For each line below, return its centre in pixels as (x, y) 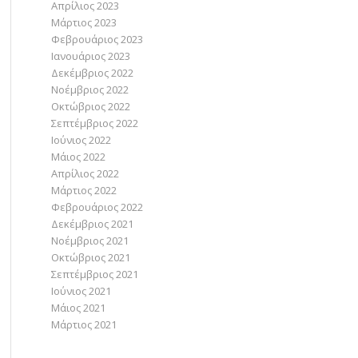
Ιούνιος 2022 (81, 140)
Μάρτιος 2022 (84, 190)
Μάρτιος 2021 (84, 324)
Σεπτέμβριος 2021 (94, 274)
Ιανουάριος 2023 (90, 56)
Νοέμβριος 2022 (89, 89)
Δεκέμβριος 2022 (92, 73)
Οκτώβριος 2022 (90, 106)
